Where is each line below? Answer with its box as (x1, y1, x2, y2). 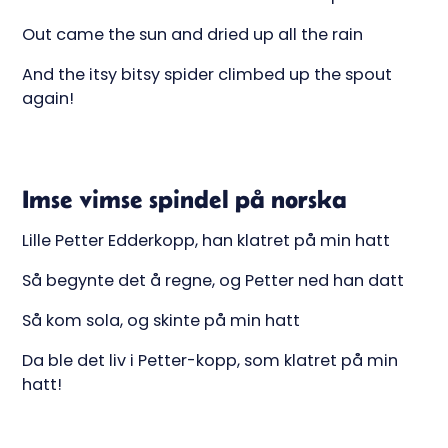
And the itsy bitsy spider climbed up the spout (22, 63, 393, 87)
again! (22, 87, 75, 111)
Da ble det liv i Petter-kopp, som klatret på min (22, 349, 399, 373)
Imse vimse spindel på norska (22, 185, 348, 214)
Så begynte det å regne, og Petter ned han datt (22, 269, 405, 293)
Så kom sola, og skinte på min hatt (22, 309, 301, 333)
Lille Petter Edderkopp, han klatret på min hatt (22, 229, 391, 253)
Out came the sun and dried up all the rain (22, 23, 364, 47)
